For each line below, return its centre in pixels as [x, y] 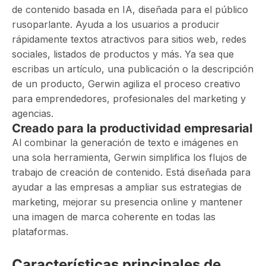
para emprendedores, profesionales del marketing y [129, 99]
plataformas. [40, 232]
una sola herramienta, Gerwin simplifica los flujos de [129, 157]
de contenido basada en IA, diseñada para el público [130, 9]
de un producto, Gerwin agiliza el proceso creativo [126, 84]
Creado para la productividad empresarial [132, 128]
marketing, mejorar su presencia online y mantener [127, 202]
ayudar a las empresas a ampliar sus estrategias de [127, 187]
